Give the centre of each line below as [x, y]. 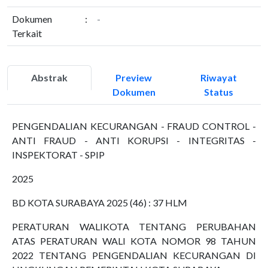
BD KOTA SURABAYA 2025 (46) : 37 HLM [100, 202]
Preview [134, 77]
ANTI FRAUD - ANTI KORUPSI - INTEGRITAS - [134, 140]
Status [218, 92]
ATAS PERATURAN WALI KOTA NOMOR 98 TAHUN [134, 241]
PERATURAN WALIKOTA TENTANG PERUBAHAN [134, 226]
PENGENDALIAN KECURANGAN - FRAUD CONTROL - [134, 126]
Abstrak [50, 77]
